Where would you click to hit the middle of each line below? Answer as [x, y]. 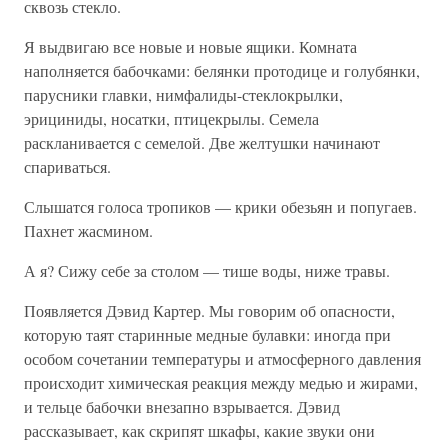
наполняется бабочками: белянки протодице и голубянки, [222, 70]
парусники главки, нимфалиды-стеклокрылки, [183, 94]
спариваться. [67, 166]
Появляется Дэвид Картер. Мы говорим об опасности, [209, 310]
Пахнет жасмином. [88, 230]
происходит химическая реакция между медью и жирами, [221, 382]
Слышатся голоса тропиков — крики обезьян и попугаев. [220, 206]
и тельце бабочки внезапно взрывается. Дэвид [182, 406]
